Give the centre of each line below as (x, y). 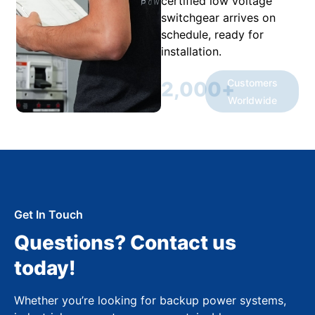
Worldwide (252, 100)
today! (45, 268)
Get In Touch (49, 214)
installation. (192, 52)
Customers (252, 82)
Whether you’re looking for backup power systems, (150, 300)
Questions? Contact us (125, 242)
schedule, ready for (213, 35)
